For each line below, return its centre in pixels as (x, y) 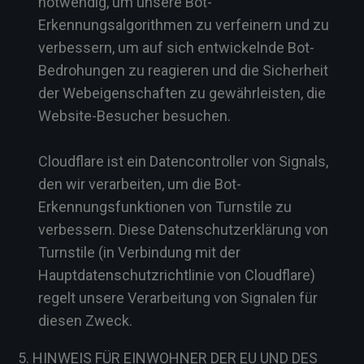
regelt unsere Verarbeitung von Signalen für (178, 298)
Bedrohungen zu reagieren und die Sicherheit (183, 70)
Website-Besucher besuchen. (134, 116)
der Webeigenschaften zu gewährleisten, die (182, 93)
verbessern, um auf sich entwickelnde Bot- (176, 48)
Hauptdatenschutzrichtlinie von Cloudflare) (177, 275)
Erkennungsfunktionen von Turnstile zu (165, 207)
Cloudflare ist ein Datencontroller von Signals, (183, 161)
